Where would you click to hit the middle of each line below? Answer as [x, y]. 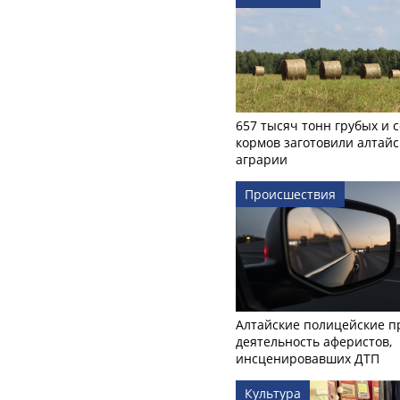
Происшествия [290, 194]
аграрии [262, 159]
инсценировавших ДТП [308, 359]
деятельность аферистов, [314, 342]
